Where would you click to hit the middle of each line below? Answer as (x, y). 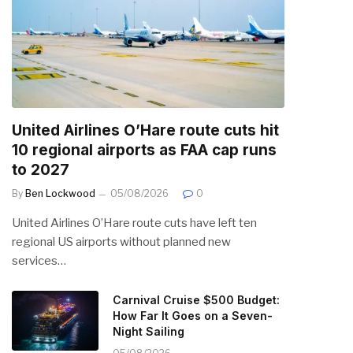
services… (39, 261)
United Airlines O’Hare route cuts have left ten (134, 223)
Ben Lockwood (60, 194)
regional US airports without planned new (121, 242)
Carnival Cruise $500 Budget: (196, 300)
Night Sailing (149, 332)
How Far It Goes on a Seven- (193, 316)
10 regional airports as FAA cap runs (144, 150)
